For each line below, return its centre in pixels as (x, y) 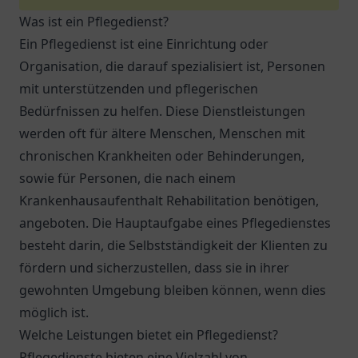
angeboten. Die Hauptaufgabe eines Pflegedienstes (175, 223)
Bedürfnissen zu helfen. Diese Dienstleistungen (162, 111)
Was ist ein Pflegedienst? (94, 22)
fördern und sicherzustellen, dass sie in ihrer (154, 268)
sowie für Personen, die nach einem (127, 178)
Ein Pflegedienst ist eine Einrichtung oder (144, 44)
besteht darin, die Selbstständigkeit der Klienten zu (173, 245)
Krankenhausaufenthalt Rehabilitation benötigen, (169, 201)
